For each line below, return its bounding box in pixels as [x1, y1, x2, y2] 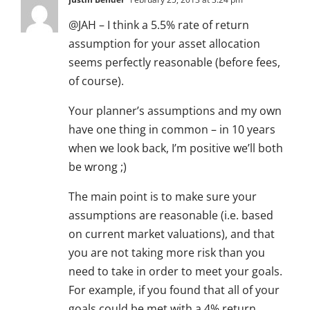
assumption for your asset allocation [69, 36, 260, 52]
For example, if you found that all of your [69, 282, 280, 298]
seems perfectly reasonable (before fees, [69, 55, 280, 71]
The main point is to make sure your [69, 189, 257, 205]
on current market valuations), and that [69, 226, 275, 242]
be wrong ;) [69, 159, 127, 175]
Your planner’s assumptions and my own [69, 103, 282, 119]
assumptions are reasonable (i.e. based [69, 208, 273, 224]
